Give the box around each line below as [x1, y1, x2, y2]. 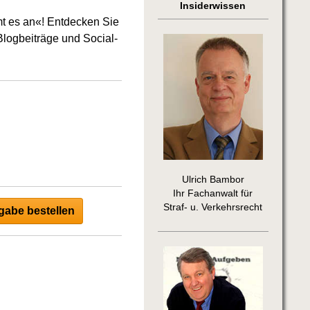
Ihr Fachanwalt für [173, 188, 253, 199]
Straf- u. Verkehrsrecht [163, 202, 263, 213]
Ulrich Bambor [181, 174, 244, 185]
